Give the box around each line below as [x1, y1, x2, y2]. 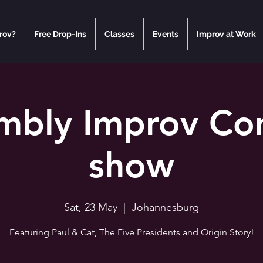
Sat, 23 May [64, 201, 117, 214]
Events [153, 29, 178, 39]
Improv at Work [197, 29, 256, 39]
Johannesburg [131, 201, 199, 214]
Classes [104, 29, 134, 39]
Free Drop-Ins [34, 29, 86, 39]
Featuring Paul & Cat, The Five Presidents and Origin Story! [9, 227, 254, 238]
